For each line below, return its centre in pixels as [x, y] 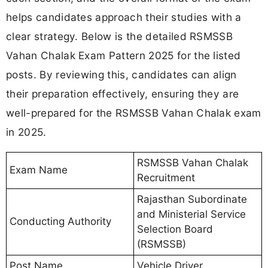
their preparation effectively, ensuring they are [123, 94]
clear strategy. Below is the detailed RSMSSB [120, 36]
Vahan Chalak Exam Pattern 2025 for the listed [124, 56]
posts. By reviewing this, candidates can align [121, 75]
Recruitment [166, 178]
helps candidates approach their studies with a [124, 17]
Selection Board [175, 229]
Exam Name [39, 170]
